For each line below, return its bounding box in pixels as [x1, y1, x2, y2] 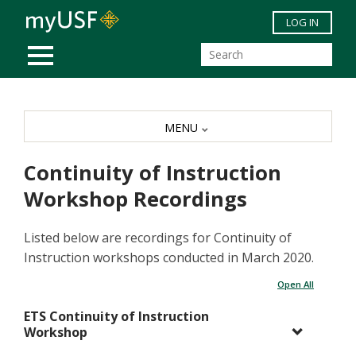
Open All [277, 278, 314, 291]
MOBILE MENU [40, 37, 124, 56]
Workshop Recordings [24, 185, 247, 214]
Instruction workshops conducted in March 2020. [24, 249, 314, 267]
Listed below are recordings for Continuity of [24, 229, 292, 247]
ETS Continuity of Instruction [24, 308, 209, 326]
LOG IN [286, 15, 319, 29]
